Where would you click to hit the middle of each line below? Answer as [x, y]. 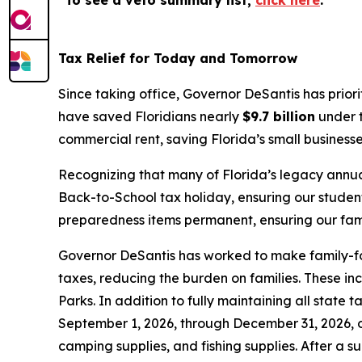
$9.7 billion [279, 116]
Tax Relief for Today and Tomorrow [178, 58]
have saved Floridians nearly [150, 116]
